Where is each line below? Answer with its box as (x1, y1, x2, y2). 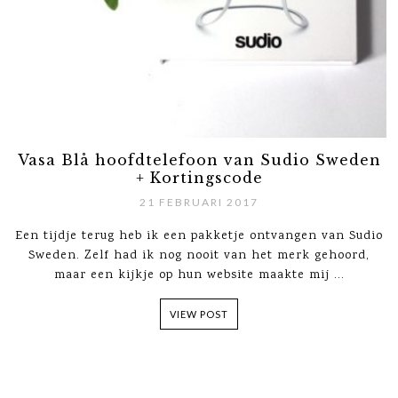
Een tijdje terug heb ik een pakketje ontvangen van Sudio (15, 227, 383, 245)
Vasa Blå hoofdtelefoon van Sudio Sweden (17, 150, 381, 169)
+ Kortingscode (135, 168, 263, 187)
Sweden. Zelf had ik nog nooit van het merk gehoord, (28, 246, 370, 265)
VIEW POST (170, 307, 228, 320)
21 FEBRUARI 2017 (139, 195, 259, 209)
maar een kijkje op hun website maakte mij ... (53, 266, 345, 284)
